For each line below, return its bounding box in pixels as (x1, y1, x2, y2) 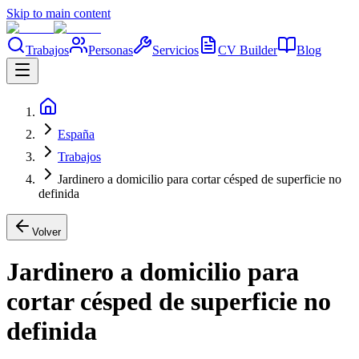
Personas (88, 43, 133, 57)
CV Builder (218, 43, 277, 57)
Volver (32, 226, 61, 238)
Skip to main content (6, 6, 111, 20)
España (58, 127, 95, 141)
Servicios (152, 43, 199, 57)
